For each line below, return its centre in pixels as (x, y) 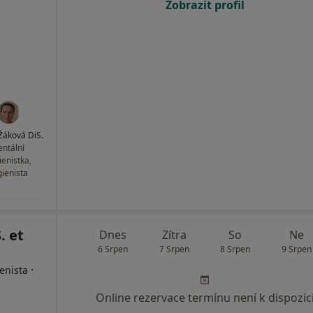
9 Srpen (296, 249)
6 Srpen (113, 249)
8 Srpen (235, 249)
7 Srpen (174, 249)
